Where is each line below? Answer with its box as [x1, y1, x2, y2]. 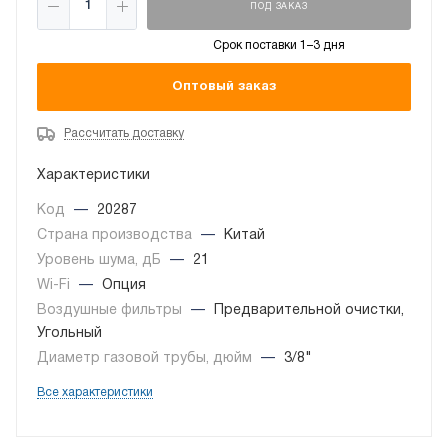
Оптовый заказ [172, 80, 276, 93]
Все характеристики [37, 387, 153, 399]
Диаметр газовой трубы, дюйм [37, 352, 256, 366]
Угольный [37, 327, 102, 341]
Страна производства [37, 229, 196, 243]
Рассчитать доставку [64, 128, 184, 140]
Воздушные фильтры [37, 304, 186, 318]
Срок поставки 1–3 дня [213, 40, 345, 52]
